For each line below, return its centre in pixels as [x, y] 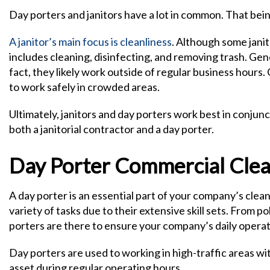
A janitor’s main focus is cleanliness [90, 42]
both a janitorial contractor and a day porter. [111, 129]
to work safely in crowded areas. [84, 87]
